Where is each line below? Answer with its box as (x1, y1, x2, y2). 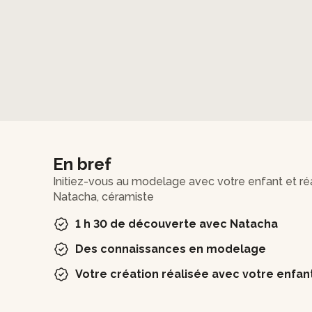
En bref (53, 153, 111, 174)
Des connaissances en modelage (75, 242, 266, 256)
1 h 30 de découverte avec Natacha (75, 217, 278, 231)
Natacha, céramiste (53, 189, 154, 203)
